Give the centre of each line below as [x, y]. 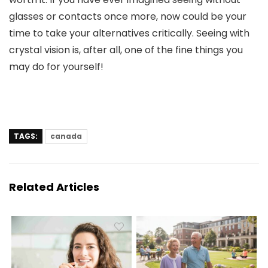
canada [66, 136]
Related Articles [54, 187]
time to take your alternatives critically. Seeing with [129, 33]
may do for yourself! [56, 66]
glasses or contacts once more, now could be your [128, 16]
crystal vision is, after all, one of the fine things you [126, 50]
